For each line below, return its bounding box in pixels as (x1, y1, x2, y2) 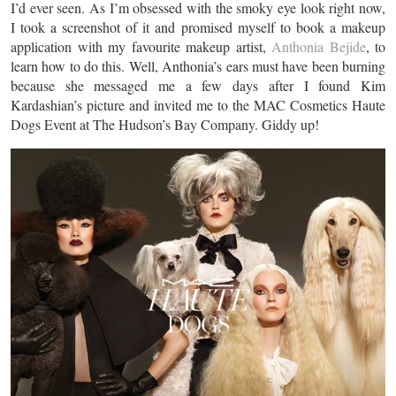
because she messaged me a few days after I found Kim (11, 76, 385, 95)
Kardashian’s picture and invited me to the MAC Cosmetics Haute (11, 95, 385, 114)
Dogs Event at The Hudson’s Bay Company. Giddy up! (11, 115, 319, 133)
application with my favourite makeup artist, (11, 37, 271, 56)
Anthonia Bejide (271, 37, 366, 56)
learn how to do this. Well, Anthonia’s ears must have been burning (11, 57, 385, 75)
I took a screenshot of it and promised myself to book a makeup (11, 18, 385, 36)
